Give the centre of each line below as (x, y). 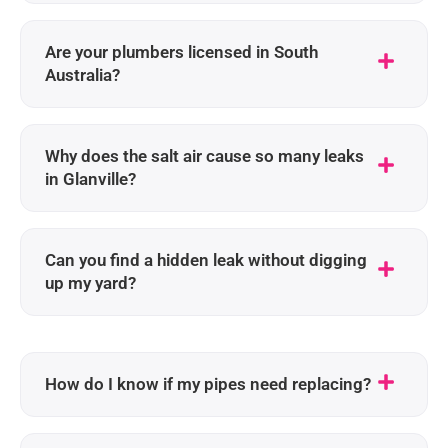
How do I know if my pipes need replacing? (208, 384)
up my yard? (90, 283)
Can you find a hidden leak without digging (206, 260)
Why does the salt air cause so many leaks (204, 156)
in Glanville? (90, 179)
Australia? (82, 75)
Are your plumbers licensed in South (181, 52)
